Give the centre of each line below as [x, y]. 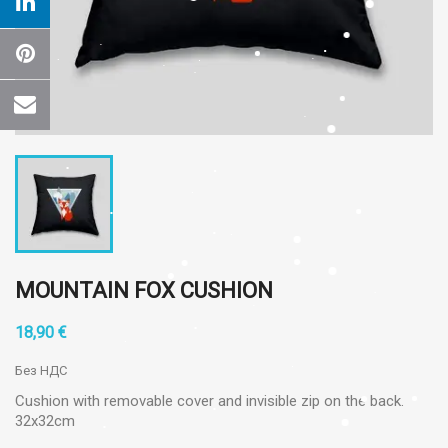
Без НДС [41, 370]
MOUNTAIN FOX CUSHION [144, 290]
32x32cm [45, 421]
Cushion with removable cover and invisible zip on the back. [209, 401]
